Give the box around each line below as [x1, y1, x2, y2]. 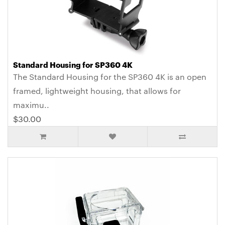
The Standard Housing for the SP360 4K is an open [13, 71, 206, 82]
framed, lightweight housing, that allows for [13, 85, 181, 96]
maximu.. [13, 99, 49, 110]
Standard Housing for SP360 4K [13, 59, 133, 70]
